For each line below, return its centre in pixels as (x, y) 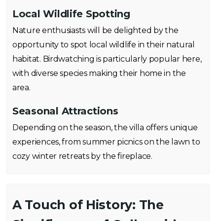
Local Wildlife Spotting (71, 14)
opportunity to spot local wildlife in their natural (104, 45)
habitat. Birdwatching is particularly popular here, (107, 59)
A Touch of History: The (88, 205)
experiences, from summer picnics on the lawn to (106, 142)
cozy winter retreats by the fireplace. (82, 156)
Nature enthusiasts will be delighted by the (95, 31)
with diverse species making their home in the (99, 74)
